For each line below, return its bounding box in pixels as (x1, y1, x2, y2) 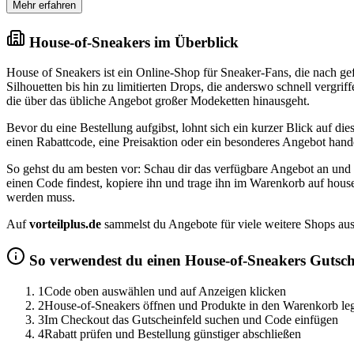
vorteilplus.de (29, 217, 101, 232)
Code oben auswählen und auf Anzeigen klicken (44, 284, 286, 298)
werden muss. (6, 190, 75, 205)
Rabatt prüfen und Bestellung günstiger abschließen (44, 326, 301, 341)
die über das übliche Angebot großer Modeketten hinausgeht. (6, 94, 310, 108)
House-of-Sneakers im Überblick (25, 33, 239, 51)
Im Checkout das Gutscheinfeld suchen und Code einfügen (44, 312, 338, 326)
